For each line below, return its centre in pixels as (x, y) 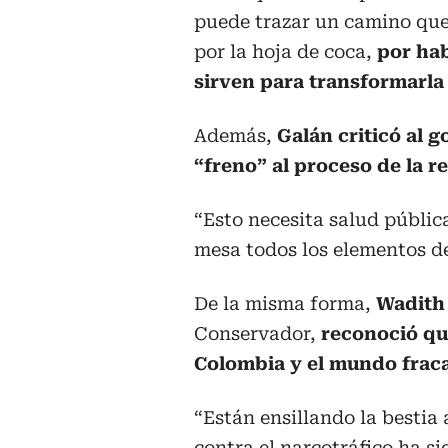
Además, (235, 136)
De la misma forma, (285, 304)
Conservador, (257, 334)
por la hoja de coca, (285, 52)
